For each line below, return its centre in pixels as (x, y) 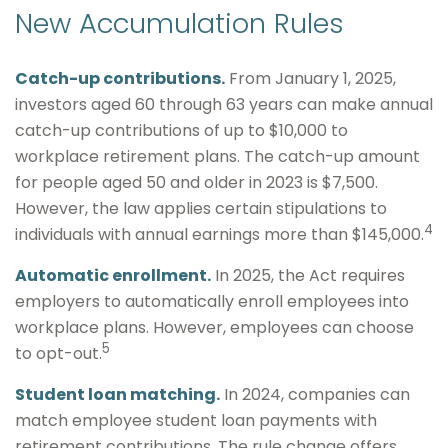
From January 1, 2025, (310, 78)
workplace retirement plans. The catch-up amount (217, 156)
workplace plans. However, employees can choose (214, 327)
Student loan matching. (117, 394)
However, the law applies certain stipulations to (201, 208)
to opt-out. (58, 353)
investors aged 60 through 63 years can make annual (224, 104)
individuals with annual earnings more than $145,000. (219, 234)
